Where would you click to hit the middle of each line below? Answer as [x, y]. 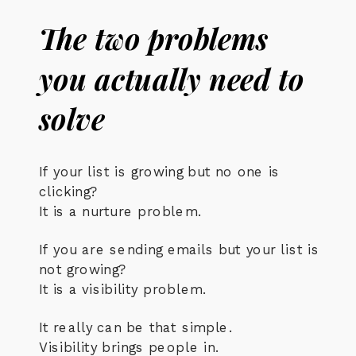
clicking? [68, 191]
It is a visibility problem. [123, 289]
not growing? [82, 269]
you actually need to [172, 79]
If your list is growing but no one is [160, 171]
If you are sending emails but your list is [179, 249]
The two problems [154, 38]
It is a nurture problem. [120, 211]
